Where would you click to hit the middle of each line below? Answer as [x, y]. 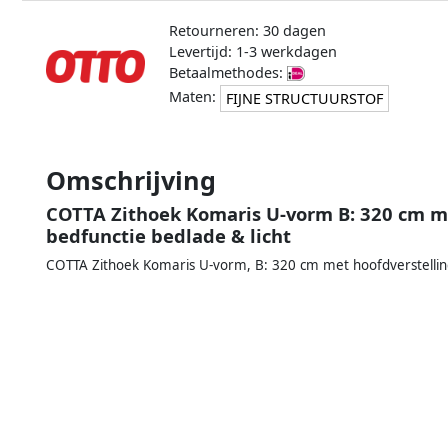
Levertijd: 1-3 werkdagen [252, 51]
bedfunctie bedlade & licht [168, 235]
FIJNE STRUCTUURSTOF [304, 98]
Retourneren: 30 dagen [247, 30]
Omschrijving [131, 179]
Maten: [194, 96]
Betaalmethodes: [227, 72]
